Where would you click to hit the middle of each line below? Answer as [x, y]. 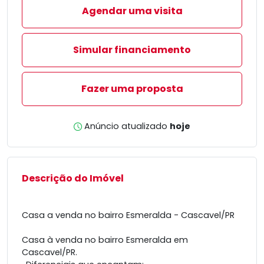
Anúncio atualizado [126, 126]
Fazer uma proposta [132, 89]
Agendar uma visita [132, 11]
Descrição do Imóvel [73, 178]
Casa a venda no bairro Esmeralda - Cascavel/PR [128, 215]
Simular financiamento [132, 50]
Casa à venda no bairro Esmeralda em [105, 240]
